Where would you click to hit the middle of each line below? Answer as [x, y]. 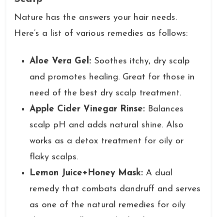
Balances [164, 109]
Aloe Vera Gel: [62, 61]
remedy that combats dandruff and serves [115, 189]
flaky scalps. [54, 157]
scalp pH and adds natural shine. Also [107, 125]
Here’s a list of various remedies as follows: [101, 34]
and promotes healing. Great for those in [112, 77]
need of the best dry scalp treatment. [105, 93]
